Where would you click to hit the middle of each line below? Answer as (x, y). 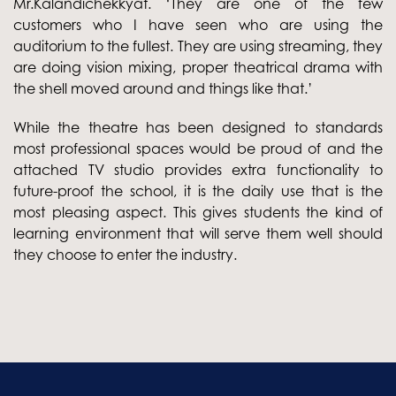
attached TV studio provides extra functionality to (198, 169)
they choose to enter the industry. (125, 254)
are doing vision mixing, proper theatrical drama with (198, 67)
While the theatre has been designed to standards (198, 127)
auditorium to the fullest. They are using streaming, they (198, 46)
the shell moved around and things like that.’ (163, 88)
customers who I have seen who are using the (198, 24)
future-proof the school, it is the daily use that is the (198, 190)
